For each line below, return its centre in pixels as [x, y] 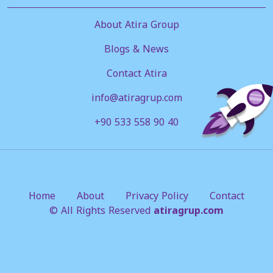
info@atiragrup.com [136, 97]
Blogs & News [136, 49]
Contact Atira [136, 73]
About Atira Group [136, 24]
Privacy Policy [157, 196]
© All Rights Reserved [101, 210]
